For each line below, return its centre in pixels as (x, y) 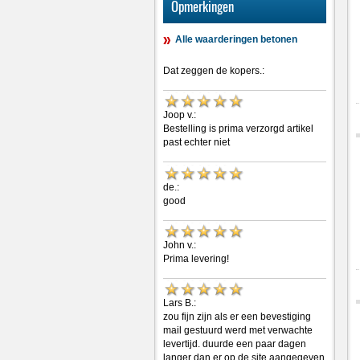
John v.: (180, 245)
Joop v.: (180, 115)
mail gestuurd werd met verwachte (238, 331)
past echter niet (196, 143)
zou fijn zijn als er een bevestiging (237, 317)
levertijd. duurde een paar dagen (235, 344)
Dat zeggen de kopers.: (214, 71)
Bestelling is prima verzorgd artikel (238, 129)
